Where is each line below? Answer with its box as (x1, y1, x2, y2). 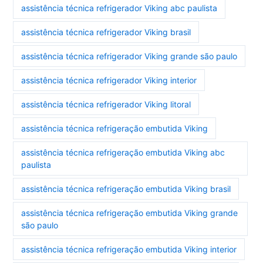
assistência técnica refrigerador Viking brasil (21, 26, 191, 37)
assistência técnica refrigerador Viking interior (21, 75, 197, 85)
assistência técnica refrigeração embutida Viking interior (21, 244, 237, 254)
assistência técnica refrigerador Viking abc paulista (21, 2, 218, 13)
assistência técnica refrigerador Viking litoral (21, 99, 191, 109)
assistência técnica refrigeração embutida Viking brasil (21, 183, 231, 194)
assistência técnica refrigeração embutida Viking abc (21, 147, 225, 157)
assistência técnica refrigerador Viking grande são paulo (21, 50, 238, 61)
